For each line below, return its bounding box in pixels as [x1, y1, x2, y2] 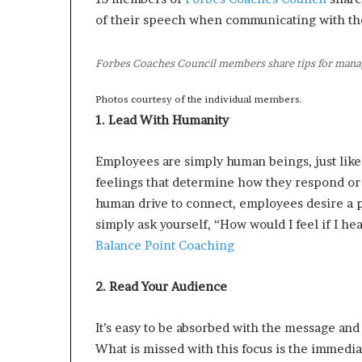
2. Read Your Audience [95, 279, 227, 295]
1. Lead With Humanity [95, 112, 229, 128]
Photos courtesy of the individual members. [95, 93, 302, 106]
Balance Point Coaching [95, 238, 234, 254]
